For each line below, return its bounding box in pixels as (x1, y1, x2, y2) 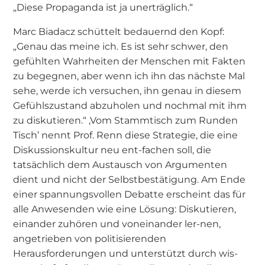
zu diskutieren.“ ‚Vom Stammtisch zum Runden (13, 114, 238, 126)
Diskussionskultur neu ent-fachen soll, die (13, 143, 212, 156)
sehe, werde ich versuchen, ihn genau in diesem (13, 84, 242, 96)
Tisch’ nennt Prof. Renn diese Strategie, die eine (13, 128, 238, 141)
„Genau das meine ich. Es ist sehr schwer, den (13, 40, 229, 52)
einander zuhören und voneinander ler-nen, (13, 217, 221, 230)
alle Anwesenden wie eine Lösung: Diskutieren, (13, 202, 237, 215)
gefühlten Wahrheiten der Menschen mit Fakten (13, 54, 246, 67)
